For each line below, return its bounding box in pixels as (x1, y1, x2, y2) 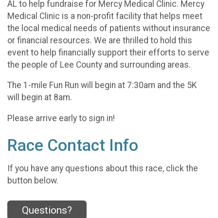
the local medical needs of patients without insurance (7, 23, 210, 33)
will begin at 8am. (7, 92, 74, 103)
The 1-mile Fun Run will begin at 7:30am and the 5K (7, 80, 197, 91)
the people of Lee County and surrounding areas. (7, 59, 193, 70)
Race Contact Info (7, 135, 138, 155)
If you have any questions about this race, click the (7, 163, 198, 174)
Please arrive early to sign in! (7, 113, 115, 123)
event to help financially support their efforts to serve (7, 47, 209, 57)
